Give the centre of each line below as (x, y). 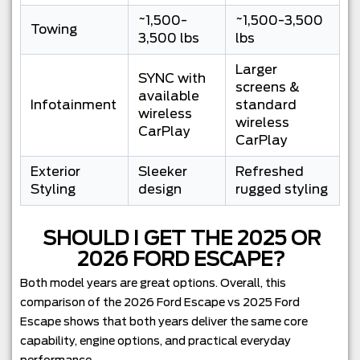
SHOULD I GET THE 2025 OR (181, 239)
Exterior (55, 172)
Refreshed (270, 172)
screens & (268, 88)
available (169, 96)
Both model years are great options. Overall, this (153, 283)
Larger (256, 70)
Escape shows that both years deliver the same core (164, 322)
